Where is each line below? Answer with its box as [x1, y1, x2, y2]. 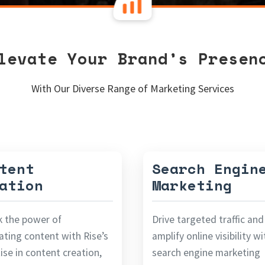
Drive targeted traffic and [152, 213, 264, 227]
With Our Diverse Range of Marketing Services [31, 82, 234, 96]
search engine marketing [152, 246, 260, 260]
